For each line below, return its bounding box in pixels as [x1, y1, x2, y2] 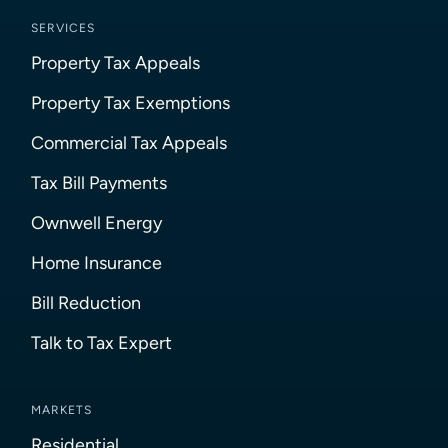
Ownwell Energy [31, 212, 163, 234]
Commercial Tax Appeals [31, 132, 228, 154]
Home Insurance [31, 252, 163, 274]
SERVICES [31, 21, 96, 36]
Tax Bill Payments [31, 172, 168, 194]
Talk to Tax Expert [31, 332, 173, 354]
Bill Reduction [31, 292, 142, 314]
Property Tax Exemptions [31, 92, 231, 114]
